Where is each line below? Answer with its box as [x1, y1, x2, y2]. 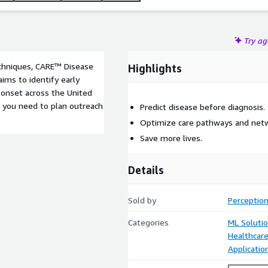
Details [128, 163, 164, 176]
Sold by [128, 195, 156, 205]
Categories [128, 217, 169, 227]
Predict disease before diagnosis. [140, 102, 265, 112]
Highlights [128, 62, 182, 75]
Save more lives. [140, 133, 202, 143]
